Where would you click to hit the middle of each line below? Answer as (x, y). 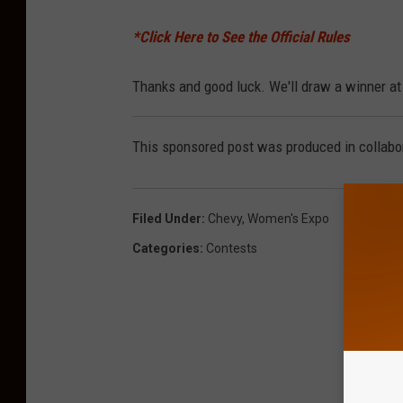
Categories (166, 248)
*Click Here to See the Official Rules (241, 37)
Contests (232, 248)
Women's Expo (288, 218)
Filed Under (167, 218)
